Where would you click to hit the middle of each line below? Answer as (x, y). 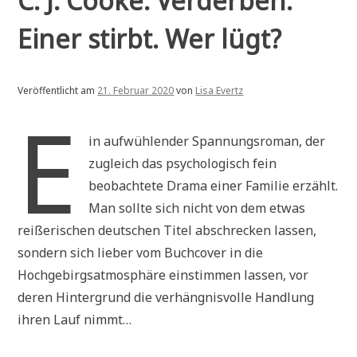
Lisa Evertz (220, 90)
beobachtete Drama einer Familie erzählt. (213, 185)
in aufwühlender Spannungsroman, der (206, 141)
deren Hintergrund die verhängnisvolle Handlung (166, 297)
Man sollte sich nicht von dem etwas (196, 208)
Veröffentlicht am (58, 90)
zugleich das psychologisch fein (182, 163)
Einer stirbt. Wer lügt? (150, 38)
